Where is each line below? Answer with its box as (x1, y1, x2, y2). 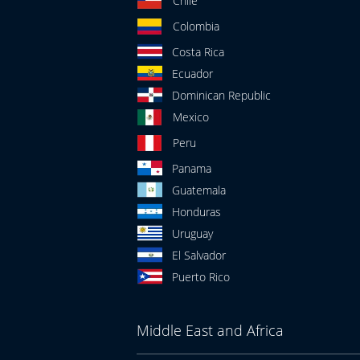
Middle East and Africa (136, 321, 284, 340)
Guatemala (171, 182, 226, 198)
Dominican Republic (171, 88, 271, 103)
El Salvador (171, 247, 226, 263)
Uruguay (171, 226, 213, 241)
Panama (171, 161, 211, 176)
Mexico (172, 109, 209, 125)
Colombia (172, 18, 219, 34)
